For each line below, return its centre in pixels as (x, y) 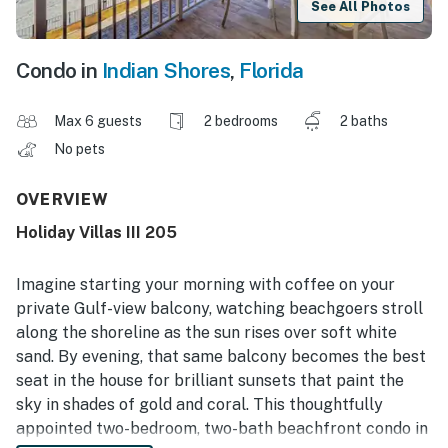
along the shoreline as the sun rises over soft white (206, 333)
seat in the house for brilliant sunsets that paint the (210, 381)
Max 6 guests (98, 121)
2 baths (364, 121)
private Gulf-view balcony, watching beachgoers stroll (219, 309)
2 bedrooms (241, 121)
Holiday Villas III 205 (96, 233)
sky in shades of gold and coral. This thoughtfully (199, 405)
